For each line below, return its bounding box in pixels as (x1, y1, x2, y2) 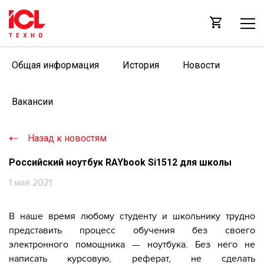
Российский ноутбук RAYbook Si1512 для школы (9, 157, 232, 168)
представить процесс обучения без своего (9, 225, 255, 236)
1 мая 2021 (9, 177, 52, 189)
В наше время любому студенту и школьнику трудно (9, 210, 255, 222)
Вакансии (12, 96, 53, 107)
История (123, 60, 159, 71)
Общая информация (12, 60, 99, 71)
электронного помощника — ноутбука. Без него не (9, 239, 255, 250)
